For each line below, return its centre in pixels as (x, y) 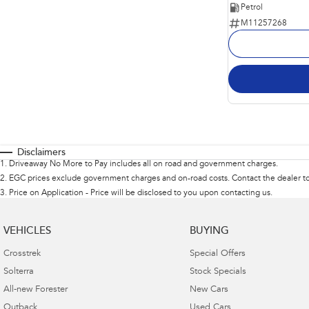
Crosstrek (22, 254)
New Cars (209, 290)
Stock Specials (218, 272)
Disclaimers (41, 153)
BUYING (209, 231)
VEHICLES (27, 231)
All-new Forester (36, 290)
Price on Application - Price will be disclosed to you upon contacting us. (141, 193)
